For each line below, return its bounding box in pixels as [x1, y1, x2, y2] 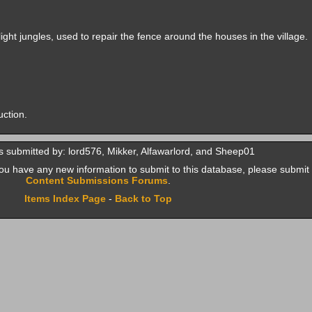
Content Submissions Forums [25, 175, 168, 186]
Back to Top [114, 193, 172, 204]
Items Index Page [24, 193, 106, 204]
